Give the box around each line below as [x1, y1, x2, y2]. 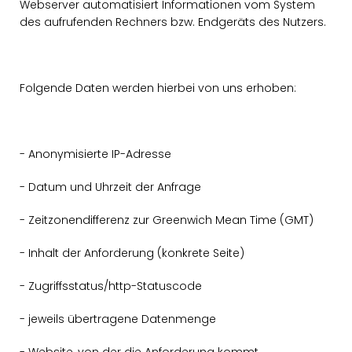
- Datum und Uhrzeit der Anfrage [20, 179, 201, 195]
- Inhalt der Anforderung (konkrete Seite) [20, 245, 244, 261]
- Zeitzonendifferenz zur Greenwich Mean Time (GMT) [20, 212, 313, 228]
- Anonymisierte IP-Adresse [20, 146, 171, 162]
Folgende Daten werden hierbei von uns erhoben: [20, 80, 296, 96]
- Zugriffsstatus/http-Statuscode [20, 278, 202, 294]
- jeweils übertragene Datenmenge [20, 311, 216, 327]
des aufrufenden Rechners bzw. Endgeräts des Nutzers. [20, 14, 329, 30]
